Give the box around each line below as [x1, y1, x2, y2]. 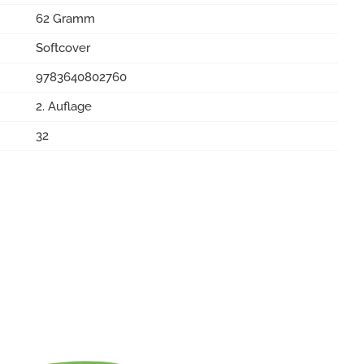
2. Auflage [36, 99, 92, 114]
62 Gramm [36, 11, 95, 26]
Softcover [36, 41, 90, 55]
